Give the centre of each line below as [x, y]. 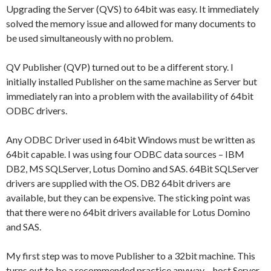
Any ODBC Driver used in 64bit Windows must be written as [131, 139]
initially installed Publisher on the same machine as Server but [132, 81]
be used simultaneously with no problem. [90, 38]
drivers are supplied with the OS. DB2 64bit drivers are [118, 183]
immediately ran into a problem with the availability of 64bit [130, 96]
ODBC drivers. [37, 110]
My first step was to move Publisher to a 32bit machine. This [131, 255]
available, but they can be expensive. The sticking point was [128, 197]
